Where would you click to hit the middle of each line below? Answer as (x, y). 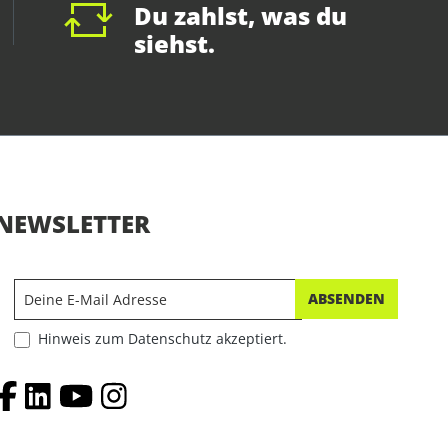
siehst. (174, 44)
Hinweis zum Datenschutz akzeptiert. (163, 339)
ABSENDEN (346, 299)
